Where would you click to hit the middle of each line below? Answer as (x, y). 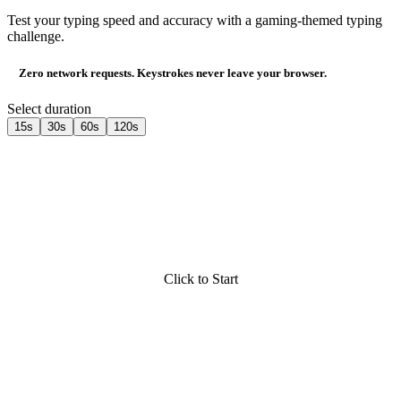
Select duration (49, 108)
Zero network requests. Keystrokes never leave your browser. (172, 73)
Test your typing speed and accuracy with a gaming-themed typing (195, 21)
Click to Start (200, 278)
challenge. (36, 37)
